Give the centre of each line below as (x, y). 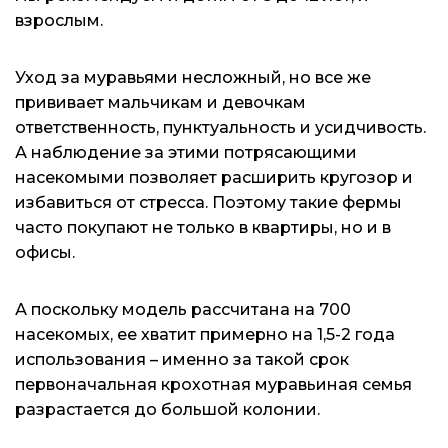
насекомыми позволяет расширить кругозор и (214, 177)
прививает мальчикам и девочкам (160, 102)
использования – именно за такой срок (182, 359)
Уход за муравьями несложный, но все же (193, 77)
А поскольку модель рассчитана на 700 (183, 309)
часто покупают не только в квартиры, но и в (203, 227)
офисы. (45, 252)
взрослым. (59, 20)
